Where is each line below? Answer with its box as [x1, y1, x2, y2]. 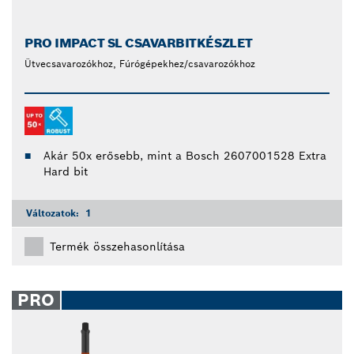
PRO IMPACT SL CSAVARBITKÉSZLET [24, 35, 253, 51]
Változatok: [26, 206, 82, 219]
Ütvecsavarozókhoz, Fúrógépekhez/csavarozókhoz [24, 58, 255, 70]
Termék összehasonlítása [50, 239, 185, 254]
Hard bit [43, 164, 88, 179]
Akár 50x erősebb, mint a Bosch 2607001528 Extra [43, 148, 326, 163]
